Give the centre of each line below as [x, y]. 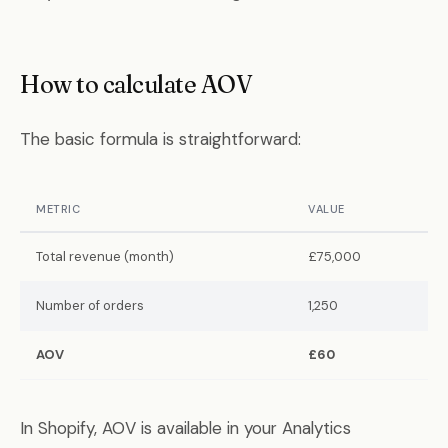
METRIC [58, 209]
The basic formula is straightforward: [160, 139]
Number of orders [90, 305]
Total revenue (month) [105, 256]
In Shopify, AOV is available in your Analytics [185, 428]
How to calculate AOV [136, 84]
